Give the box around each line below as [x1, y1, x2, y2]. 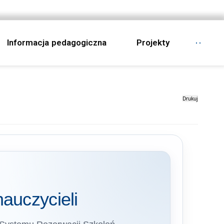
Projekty [136, 38, 169, 47]
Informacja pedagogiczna [7, 38, 106, 47]
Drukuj [182, 95, 198, 102]
